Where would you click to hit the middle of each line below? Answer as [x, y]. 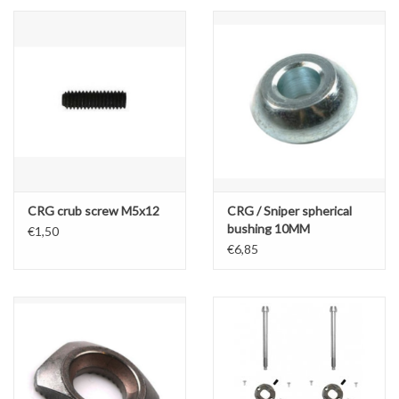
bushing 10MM [269, 229]
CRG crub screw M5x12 [94, 211]
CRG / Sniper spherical [289, 211]
